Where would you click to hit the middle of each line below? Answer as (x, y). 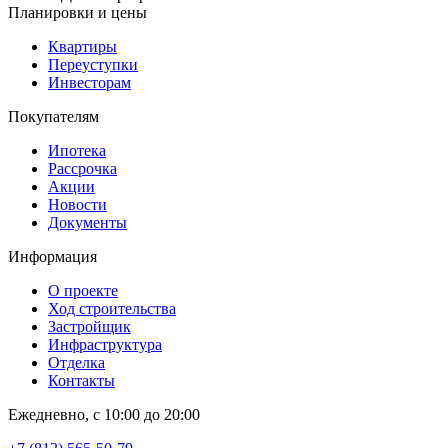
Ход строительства (112, 308)
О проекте (83, 290)
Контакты (81, 380)
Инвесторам (89, 82)
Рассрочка (82, 168)
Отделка (76, 362)
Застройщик (89, 326)
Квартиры (82, 46)
